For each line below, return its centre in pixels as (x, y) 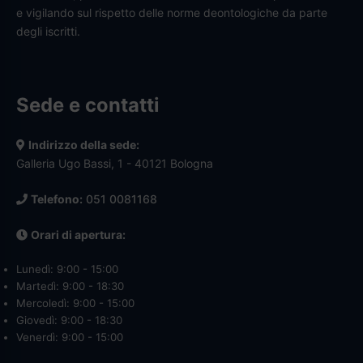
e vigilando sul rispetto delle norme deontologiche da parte (172, 12)
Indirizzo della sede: (84, 144)
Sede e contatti (88, 105)
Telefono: (57, 199)
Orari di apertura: (78, 234)
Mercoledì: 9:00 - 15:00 (75, 303)
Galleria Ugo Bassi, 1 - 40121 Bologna (115, 163)
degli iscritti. (48, 31)
